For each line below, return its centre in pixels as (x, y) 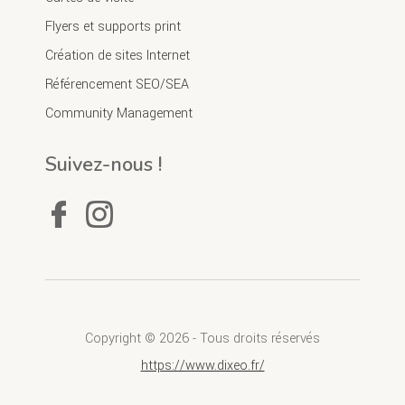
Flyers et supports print (113, 26)
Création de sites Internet (118, 55)
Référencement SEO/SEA (117, 84)
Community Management (119, 113)
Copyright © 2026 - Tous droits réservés (202, 338)
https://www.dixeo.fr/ (202, 365)
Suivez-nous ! (104, 164)
